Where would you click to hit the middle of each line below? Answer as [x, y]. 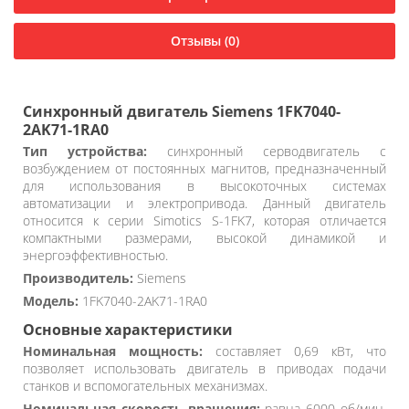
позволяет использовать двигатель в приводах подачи [204, 368]
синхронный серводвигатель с [267, 151]
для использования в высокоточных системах [204, 186]
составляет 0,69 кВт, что [294, 351]
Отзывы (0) [204, 41]
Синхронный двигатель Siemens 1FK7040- [182, 111]
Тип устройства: [85, 151]
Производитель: [78, 278]
